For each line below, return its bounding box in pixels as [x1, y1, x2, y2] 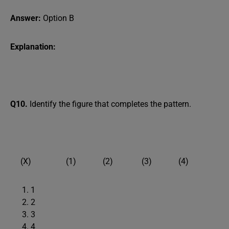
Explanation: [10, 42, 56, 52]
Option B [43, 13, 74, 23]
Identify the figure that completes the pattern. [30, 99, 191, 109]
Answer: [10, 13, 43, 23]
